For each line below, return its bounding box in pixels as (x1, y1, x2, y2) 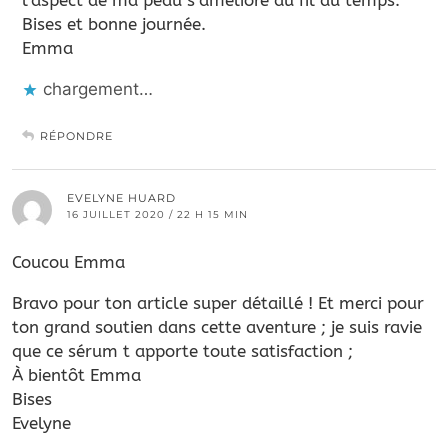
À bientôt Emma (12, 364, 141, 385)
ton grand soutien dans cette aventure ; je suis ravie (12, 316, 422, 337)
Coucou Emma (12, 251, 125, 272)
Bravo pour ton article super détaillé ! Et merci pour (12, 292, 424, 313)
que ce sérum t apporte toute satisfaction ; (12, 340, 353, 361)
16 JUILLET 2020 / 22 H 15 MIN (67, 207, 248, 221)
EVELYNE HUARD (67, 190, 176, 205)
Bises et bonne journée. (22, 13, 206, 34)
